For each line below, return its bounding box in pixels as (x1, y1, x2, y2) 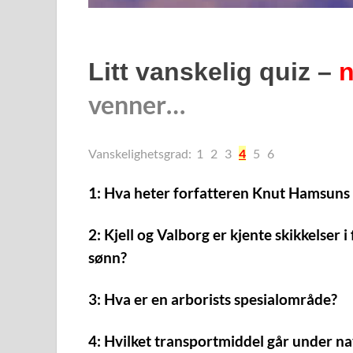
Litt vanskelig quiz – (88, 57, 339, 86)
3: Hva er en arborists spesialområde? (88, 290, 337, 308)
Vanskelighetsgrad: (88, 145, 191, 161)
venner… (88, 88, 185, 120)
